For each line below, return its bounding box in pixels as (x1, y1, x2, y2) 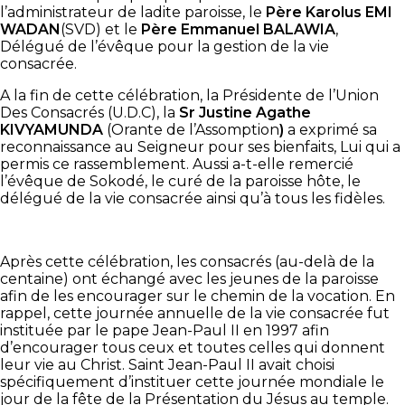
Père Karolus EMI (266, 3, 392, 21)
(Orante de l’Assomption (107, 120, 279, 138)
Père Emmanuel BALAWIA (141, 20, 335, 38)
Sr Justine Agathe (179, 103, 311, 121)
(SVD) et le (61, 20, 141, 38)
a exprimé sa (284, 120, 377, 138)
